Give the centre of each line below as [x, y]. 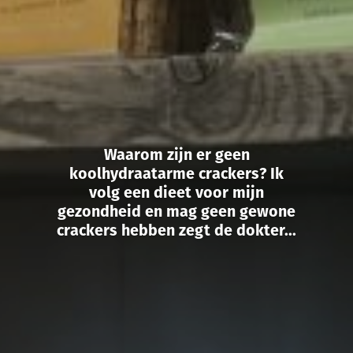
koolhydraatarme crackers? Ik [176, 173]
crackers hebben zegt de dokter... [176, 230]
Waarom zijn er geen [176, 154]
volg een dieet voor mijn [176, 192]
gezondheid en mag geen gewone [176, 211]
